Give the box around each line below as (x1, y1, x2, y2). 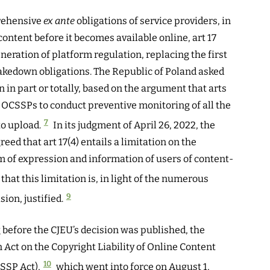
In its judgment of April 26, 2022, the (51, 119, 215, 131)
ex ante (43, 14, 75, 27)
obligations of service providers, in (75, 14, 231, 27)
